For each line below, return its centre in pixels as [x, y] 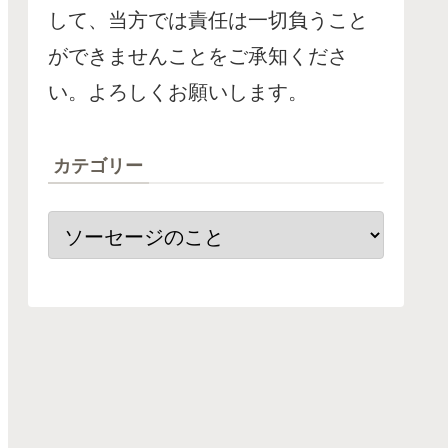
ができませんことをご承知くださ [198, 55]
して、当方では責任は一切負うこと [208, 19]
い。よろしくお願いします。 [178, 91]
